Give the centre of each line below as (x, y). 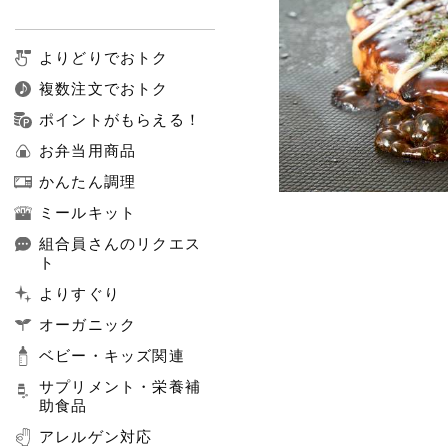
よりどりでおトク (104, 57)
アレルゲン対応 (96, 436)
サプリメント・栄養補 (120, 386)
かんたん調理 (88, 181)
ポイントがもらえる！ (120, 119)
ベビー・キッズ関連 (112, 355)
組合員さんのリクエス (120, 243)
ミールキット (88, 212)
